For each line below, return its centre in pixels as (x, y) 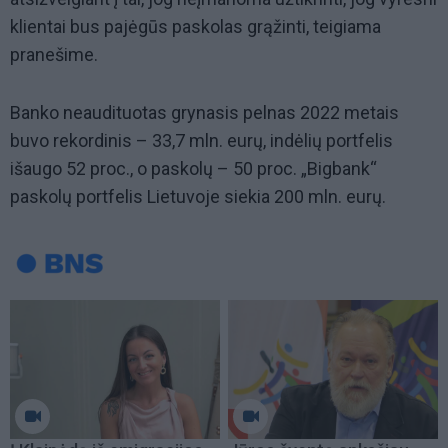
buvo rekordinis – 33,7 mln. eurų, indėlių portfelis (201, 141)
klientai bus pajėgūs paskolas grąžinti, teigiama (195, 27)
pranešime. (56, 55)
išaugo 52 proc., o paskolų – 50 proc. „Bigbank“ (193, 169)
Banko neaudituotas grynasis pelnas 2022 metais (204, 113)
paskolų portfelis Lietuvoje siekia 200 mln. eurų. (198, 197)
